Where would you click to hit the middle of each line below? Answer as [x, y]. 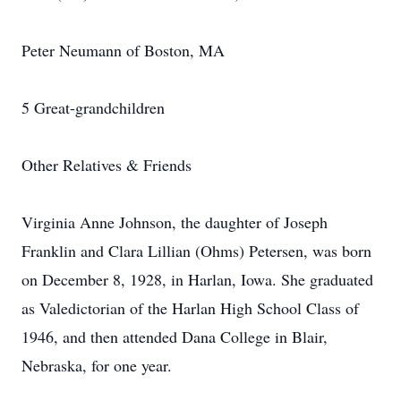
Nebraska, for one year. [97, 365]
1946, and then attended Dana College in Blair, [175, 337]
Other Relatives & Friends [107, 165]
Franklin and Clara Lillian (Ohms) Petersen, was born [196, 251]
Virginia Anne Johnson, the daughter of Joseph [175, 222]
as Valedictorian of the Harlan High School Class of [190, 308]
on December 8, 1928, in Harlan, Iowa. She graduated [197, 279]
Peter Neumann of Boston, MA [123, 50]
